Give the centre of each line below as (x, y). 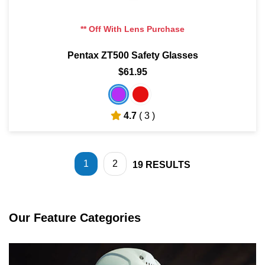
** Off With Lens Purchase (132, 29)
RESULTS (168, 164)
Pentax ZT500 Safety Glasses (132, 55)
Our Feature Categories (75, 217)
